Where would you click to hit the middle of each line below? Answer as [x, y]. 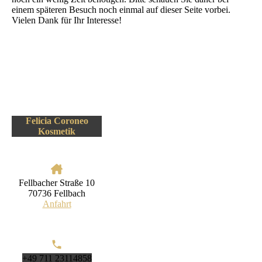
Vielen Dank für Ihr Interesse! [67, 20]
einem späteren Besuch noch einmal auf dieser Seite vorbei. [121, 10]
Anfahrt [57, 204]
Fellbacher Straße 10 [57, 182]
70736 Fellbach [57, 193]
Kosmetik [57, 131]
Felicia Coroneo [57, 120]
